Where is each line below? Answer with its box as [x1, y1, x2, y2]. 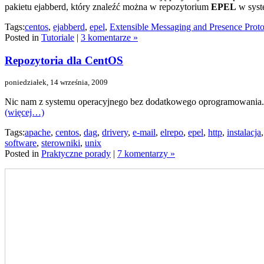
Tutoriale [41, 32, 74, 42]
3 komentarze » [81, 32, 138, 42]
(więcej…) [5, 107, 44, 118]
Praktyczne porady [41, 148, 111, 159]
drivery [102, 127, 128, 138]
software [5, 138, 37, 148]
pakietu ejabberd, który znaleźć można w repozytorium [5, 1, 211, 12]
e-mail [133, 127, 156, 138]
